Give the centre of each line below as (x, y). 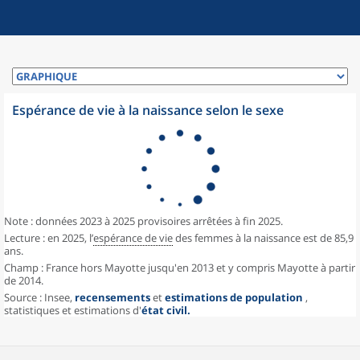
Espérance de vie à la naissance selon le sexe (148, 110)
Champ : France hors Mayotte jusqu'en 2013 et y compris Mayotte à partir (180, 268)
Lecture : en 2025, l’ (49, 238)
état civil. (166, 310)
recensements (112, 297)
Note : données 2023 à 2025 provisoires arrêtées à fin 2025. (143, 221)
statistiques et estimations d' (73, 310)
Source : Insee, (39, 297)
